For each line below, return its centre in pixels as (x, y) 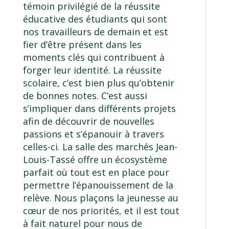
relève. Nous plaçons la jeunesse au (100, 198)
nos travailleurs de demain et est (95, 32)
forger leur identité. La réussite (92, 70)
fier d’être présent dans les (82, 45)
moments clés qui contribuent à (94, 58)
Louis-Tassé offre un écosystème (95, 160)
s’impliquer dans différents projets (99, 109)
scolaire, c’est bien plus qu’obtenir (98, 83)
